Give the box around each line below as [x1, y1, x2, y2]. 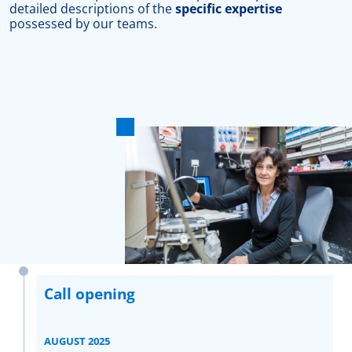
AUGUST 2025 [44, 334, 110, 349]
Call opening [44, 284, 135, 305]
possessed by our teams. [9, 14, 157, 32]
